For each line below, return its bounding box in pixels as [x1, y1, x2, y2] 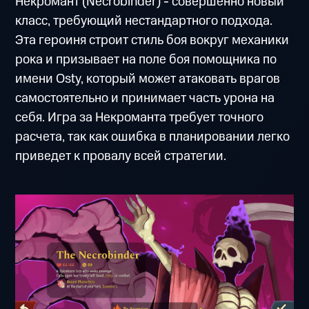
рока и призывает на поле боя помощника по [15, 50, 277, 70]
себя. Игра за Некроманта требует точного [15, 108, 264, 128]
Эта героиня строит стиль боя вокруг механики [15, 31, 290, 50]
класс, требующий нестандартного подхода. [15, 12, 273, 31]
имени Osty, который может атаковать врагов [15, 70, 281, 89]
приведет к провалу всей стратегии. [15, 147, 227, 166]
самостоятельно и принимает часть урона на [15, 89, 275, 108]
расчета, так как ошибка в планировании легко [15, 128, 290, 147]
